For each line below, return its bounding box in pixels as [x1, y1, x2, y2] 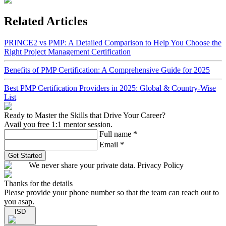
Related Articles [4, 14, 87, 28]
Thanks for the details [4, 179, 73, 188]
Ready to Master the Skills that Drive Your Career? [4, 110, 165, 120]
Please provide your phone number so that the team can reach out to [4, 188, 219, 197]
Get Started [8, 151, 42, 159]
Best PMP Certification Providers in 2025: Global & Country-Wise [4, 83, 216, 92]
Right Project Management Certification [4, 47, 131, 56]
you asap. [4, 197, 34, 206]
